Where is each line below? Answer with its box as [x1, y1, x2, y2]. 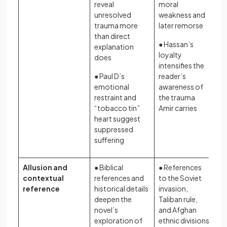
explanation [94, 42, 134, 51]
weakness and [159, 10, 205, 19]
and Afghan [159, 205, 197, 214]
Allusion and [23, 163, 67, 172]
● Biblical [94, 163, 123, 172]
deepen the [94, 195, 132, 204]
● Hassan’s [159, 40, 194, 49]
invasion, [159, 184, 188, 193]
